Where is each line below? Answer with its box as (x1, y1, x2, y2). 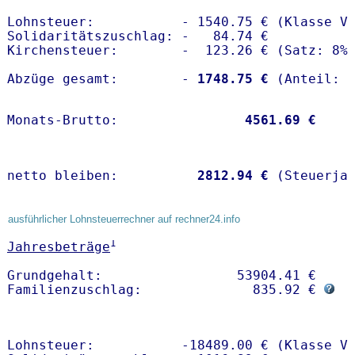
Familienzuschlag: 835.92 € (7, 282, 324, 298)
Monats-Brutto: (7, 113, 237, 128)
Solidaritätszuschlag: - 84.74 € (7, 29, 269, 44)
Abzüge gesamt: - (7, 71, 189, 87)
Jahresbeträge (7, 239, 110, 255)
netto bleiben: (7, 168, 189, 184)
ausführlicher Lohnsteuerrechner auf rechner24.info (8, 213, 240, 226)
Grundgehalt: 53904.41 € (7, 268, 324, 284)
